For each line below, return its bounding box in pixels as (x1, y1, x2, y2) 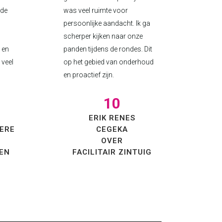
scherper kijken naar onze (63, 32, 143, 40)
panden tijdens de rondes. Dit (63, 45, 152, 53)
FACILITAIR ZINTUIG (72, 148, 152, 157)
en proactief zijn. (63, 71, 114, 79)
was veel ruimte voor (63, 6, 128, 14)
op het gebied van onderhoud (63, 58, 154, 66)
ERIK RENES (88, 113, 135, 122)
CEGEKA (96, 125, 128, 134)
